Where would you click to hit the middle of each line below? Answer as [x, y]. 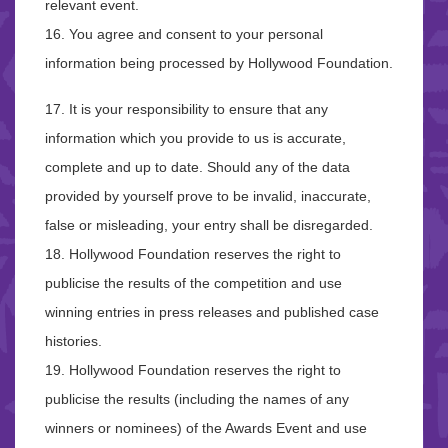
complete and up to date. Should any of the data [197, 166]
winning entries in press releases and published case [212, 311]
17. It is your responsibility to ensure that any [186, 108]
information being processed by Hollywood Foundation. [219, 63]
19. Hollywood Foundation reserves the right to [193, 369]
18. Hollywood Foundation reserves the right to [193, 253]
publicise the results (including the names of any [197, 398]
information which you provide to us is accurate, [195, 137]
